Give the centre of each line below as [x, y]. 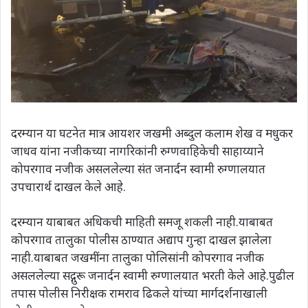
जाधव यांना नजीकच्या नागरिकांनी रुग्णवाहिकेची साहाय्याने [137, 151]
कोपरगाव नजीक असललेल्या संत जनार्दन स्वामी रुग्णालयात [138, 168]
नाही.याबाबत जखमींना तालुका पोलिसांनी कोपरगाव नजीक [137, 257]
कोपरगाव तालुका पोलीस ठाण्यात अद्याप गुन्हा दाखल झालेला [141, 239]
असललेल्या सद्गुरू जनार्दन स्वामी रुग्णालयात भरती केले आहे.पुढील [153, 275]
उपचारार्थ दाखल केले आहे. [68, 186]
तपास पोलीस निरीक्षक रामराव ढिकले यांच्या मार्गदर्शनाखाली [139, 293]
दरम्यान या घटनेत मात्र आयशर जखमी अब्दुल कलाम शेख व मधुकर [152, 133]
